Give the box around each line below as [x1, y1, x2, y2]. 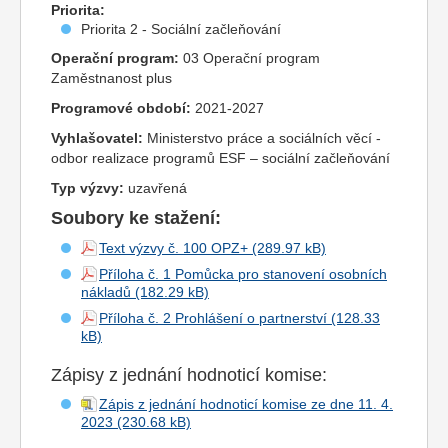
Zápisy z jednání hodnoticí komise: [51, 365, 327, 386]
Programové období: [51, 100, 191, 117]
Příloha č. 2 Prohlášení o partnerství [99, 310, 327, 327]
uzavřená [124, 180, 187, 197]
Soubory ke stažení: [51, 208, 221, 229]
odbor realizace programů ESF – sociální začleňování [51, 150, 390, 167]
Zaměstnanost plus [51, 70, 172, 87]
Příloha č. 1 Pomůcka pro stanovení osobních [99, 266, 387, 283]
